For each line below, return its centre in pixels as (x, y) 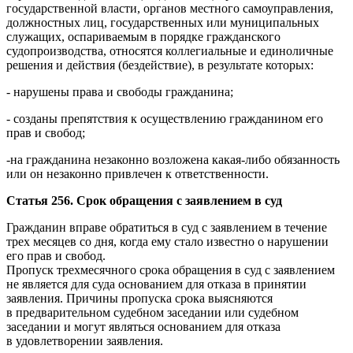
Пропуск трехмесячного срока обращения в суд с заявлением (171, 269)
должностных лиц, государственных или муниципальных (163, 22)
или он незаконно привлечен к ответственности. (137, 173)
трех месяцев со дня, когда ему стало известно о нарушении (167, 241)
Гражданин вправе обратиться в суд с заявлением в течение (167, 227)
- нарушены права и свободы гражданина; (120, 91)
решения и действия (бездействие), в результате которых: (160, 65)
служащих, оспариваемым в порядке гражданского (143, 36)
